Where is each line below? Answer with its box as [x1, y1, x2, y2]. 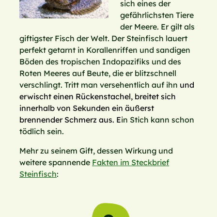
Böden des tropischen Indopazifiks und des [19, 57, 181, 67]
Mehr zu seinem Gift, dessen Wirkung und [19, 146, 173, 156]
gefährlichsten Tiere [120, 10, 194, 20]
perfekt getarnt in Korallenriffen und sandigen [19, 45, 190, 55]
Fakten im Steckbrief [92, 157, 169, 168]
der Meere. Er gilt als [120, 22, 195, 32]
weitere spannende [19, 157, 92, 168]
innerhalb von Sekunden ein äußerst [19, 103, 154, 113]
